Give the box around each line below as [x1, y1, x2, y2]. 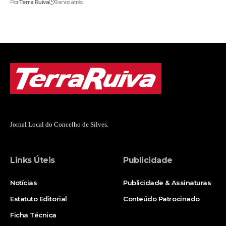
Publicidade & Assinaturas [123, 178, 211, 187]
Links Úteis [10, 155, 55, 165]
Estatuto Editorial [10, 194, 67, 203]
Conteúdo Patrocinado [123, 194, 200, 203]
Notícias [10, 178, 37, 187]
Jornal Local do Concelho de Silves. [10, 120, 108, 128]
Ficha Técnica [10, 210, 57, 219]
